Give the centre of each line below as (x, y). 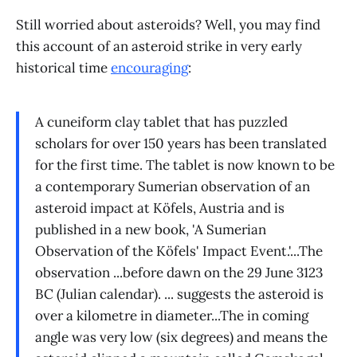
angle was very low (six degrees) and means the (181, 337)
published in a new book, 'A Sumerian (151, 229)
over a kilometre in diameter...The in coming (172, 315)
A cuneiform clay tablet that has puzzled (161, 122)
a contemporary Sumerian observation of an (173, 186)
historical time (63, 67)
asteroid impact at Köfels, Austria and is (160, 208)
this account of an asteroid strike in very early (159, 46)
